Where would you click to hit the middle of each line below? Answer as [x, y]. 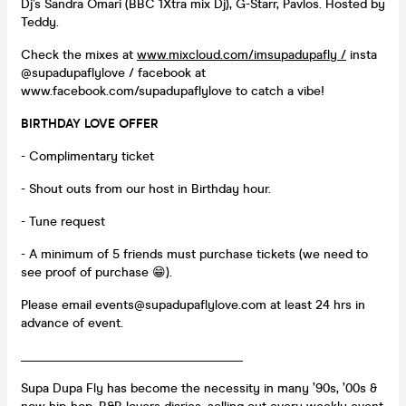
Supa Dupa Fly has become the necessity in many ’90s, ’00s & [199, 388]
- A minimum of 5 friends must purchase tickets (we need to [194, 254]
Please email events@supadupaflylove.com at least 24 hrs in [193, 304]
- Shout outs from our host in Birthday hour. [146, 188]
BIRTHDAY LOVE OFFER [90, 123]
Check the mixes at [79, 54]
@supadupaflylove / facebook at [113, 72]
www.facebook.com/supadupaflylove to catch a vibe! [173, 91]
